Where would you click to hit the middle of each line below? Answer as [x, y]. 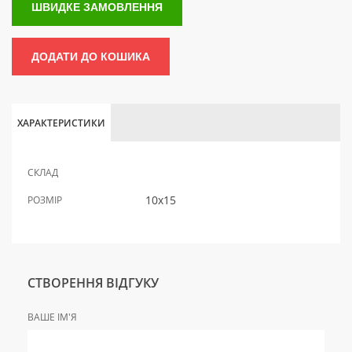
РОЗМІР [45, 200]
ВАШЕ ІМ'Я [52, 317]
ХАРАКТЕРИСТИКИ [61, 123]
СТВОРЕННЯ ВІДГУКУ [93, 283]
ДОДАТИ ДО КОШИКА [91, 57]
